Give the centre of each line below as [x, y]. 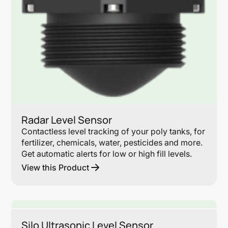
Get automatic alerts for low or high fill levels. [107, 153]
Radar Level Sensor [67, 120]
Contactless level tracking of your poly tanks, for [113, 131]
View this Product [55, 167]
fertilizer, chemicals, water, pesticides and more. [112, 142]
